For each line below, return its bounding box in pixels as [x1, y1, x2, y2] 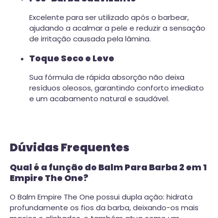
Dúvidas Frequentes [10, 139, 129, 155]
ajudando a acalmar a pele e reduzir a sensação [29, 23, 205, 34]
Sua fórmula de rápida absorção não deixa [29, 72, 184, 83]
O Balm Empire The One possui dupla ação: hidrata [10, 192, 193, 202]
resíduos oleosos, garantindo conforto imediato [29, 83, 204, 93]
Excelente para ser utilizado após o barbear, [29, 12, 189, 23]
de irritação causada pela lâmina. [29, 34, 151, 44]
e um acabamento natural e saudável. [29, 93, 169, 104]
